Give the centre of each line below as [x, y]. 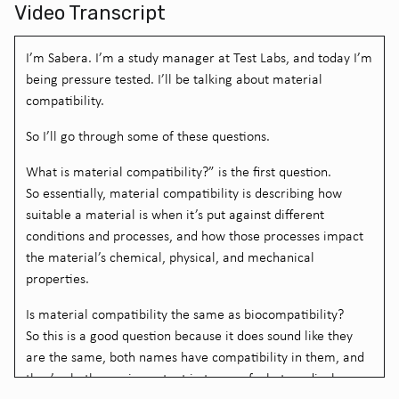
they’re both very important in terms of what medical [180, 378]
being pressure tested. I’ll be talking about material [174, 78]
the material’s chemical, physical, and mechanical [170, 256]
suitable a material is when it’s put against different [175, 214]
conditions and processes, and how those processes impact [195, 235]
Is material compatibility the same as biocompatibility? [185, 313]
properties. [57, 278]
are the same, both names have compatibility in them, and [195, 356]
